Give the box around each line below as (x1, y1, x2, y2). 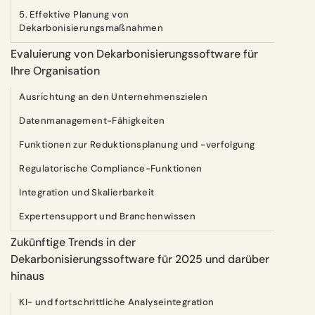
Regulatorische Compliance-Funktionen (19, 162, 202, 174)
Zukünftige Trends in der (11, 234, 136, 250)
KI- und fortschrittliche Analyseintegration (19, 295, 214, 308)
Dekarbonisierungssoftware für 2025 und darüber (11, 251, 269, 266)
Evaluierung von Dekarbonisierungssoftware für (11, 46, 258, 61)
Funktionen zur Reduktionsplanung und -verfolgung (19, 138, 255, 150)
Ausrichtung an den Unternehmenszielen (19, 90, 208, 103)
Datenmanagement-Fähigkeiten (19, 114, 165, 127)
